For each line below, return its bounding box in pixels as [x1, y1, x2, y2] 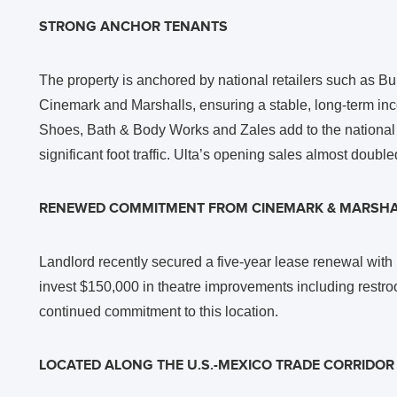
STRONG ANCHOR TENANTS [39, 18, 228, 35]
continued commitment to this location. [39, 303, 278, 319]
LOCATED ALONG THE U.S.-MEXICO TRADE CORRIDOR [39, 356, 394, 374]
